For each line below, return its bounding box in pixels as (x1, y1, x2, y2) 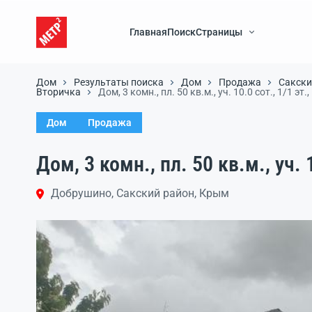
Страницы (196, 26, 243, 38)
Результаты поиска (74, 77, 164, 88)
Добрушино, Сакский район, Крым (51, 187, 230, 200)
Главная (130, 26, 168, 38)
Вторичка (36, 86, 81, 97)
